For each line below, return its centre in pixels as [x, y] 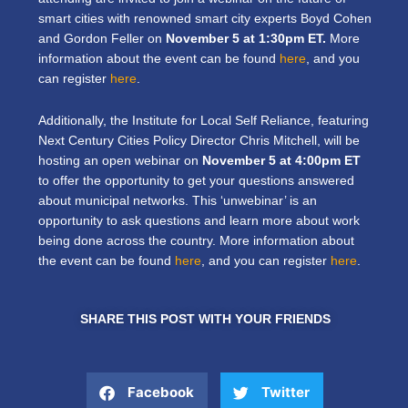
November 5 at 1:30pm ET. [248, 38]
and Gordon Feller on [102, 38]
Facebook [161, 393]
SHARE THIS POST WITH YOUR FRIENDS [205, 319]
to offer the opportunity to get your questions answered [196, 180]
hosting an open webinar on [118, 160]
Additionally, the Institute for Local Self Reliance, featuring [204, 120]
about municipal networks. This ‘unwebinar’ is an [178, 200]
